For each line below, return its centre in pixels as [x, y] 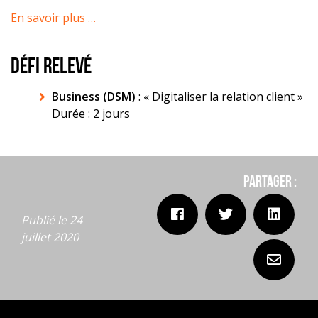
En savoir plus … [53, 17]
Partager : [270, 183]
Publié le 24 [52, 220]
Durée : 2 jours [91, 114]
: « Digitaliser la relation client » [221, 97]
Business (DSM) [95, 97]
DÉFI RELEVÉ [51, 68]
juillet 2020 [50, 237]
